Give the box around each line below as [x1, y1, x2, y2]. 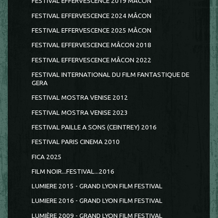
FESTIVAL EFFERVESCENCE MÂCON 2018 [31, 41, 151, 49]
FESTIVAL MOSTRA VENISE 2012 [31, 94, 128, 102]
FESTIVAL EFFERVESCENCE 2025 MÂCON [31, 27, 151, 35]
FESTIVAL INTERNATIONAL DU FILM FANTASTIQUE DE [31, 71, 189, 78]
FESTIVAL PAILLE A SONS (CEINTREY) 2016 [31, 123, 157, 131]
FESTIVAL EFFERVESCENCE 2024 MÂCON [31, 12, 151, 19]
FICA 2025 [31, 153, 62, 161]
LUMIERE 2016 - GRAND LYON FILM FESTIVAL [31, 197, 163, 205]
